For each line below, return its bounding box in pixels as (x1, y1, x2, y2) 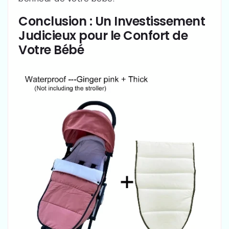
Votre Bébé (18, 41, 84, 58)
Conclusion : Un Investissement (18, 12, 205, 30)
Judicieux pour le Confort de (18, 27, 188, 44)
